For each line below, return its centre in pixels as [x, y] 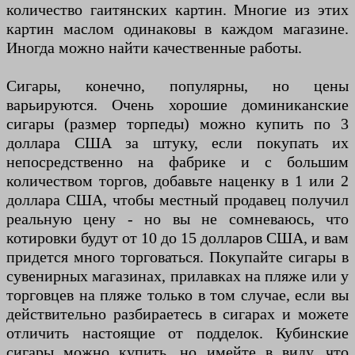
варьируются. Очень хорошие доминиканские [177, 105]
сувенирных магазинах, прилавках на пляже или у [177, 276]
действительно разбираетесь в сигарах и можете [177, 314]
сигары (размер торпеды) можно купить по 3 [177, 124]
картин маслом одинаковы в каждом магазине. [177, 29]
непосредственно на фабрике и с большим [177, 162]
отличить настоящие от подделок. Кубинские [177, 333]
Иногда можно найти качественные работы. [154, 48]
